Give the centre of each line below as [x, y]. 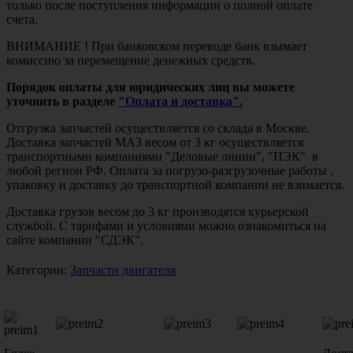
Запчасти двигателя [123, 269]
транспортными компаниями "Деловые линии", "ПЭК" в [162, 156]
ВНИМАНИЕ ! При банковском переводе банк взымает [157, 46]
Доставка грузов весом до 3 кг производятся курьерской [158, 211]
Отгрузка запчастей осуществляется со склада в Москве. [158, 128]
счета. [22, 19]
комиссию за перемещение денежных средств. [131, 60]
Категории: [38, 269]
